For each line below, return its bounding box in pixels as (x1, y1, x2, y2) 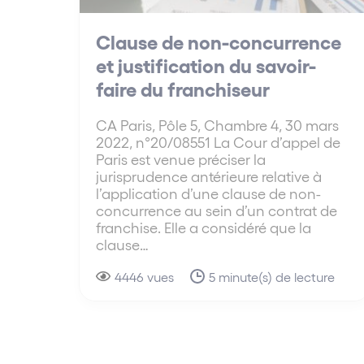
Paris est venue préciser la (96, 149, 266, 167)
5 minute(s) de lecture (209, 268, 335, 284)
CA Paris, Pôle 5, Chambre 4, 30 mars (96, 115, 339, 133)
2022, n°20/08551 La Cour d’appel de (96, 132, 340, 150)
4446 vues (115, 268, 174, 284)
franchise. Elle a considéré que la (96, 218, 311, 236)
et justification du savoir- (96, 52, 316, 76)
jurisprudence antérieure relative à (96, 167, 322, 184)
